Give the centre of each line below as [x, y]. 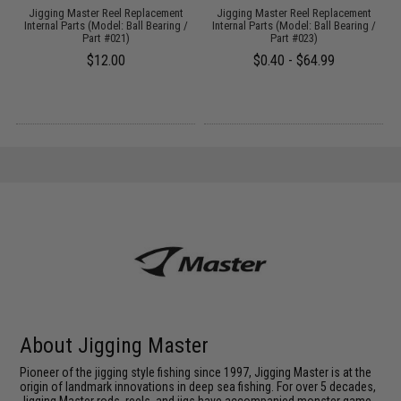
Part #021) [106, 38]
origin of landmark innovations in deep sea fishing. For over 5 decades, [198, 386]
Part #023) [294, 38]
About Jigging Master [115, 345]
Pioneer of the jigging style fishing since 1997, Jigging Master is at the [196, 372]
